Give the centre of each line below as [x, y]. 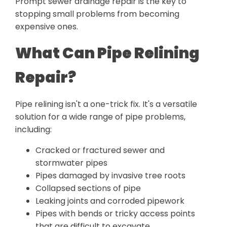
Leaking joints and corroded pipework [110, 201]
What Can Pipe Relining [107, 53]
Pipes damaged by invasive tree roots [110, 176]
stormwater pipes [71, 163]
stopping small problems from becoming [97, 14]
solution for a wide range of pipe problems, [100, 117]
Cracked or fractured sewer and [100, 150]
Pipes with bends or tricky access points [115, 214]
